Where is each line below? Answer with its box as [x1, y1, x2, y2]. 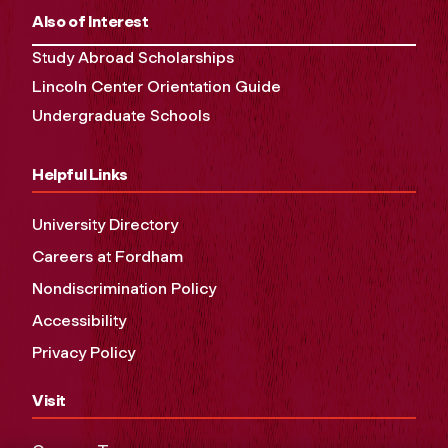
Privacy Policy [32, 343, 135, 363]
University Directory [32, 215, 178, 235]
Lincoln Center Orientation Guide [32, 77, 281, 97]
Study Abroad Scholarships [32, 48, 234, 68]
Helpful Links [32, 165, 128, 185]
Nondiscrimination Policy [32, 279, 216, 299]
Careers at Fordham [32, 247, 183, 267]
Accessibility [32, 311, 126, 331]
